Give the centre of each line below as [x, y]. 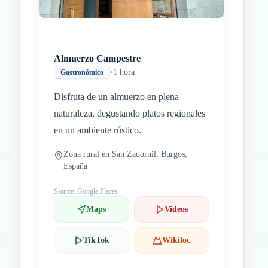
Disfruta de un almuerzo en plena [116, 97]
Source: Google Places [86, 191]
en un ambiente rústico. [98, 130]
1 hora [124, 72]
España [75, 166]
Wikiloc [176, 240]
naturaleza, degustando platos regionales [130, 113]
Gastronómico [82, 72]
